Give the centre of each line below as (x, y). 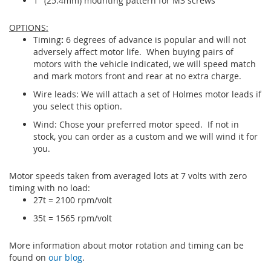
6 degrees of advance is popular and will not (155, 39)
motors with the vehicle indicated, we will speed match (145, 64)
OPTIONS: (29, 27)
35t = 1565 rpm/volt (73, 218)
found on (29, 257)
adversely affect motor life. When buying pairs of (133, 51)
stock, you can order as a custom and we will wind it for (145, 136)
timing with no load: (50, 188)
